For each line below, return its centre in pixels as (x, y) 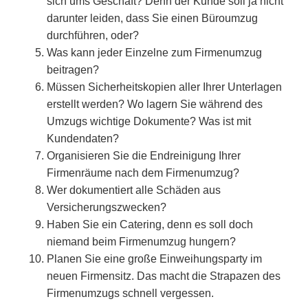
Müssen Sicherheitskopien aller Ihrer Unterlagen (164, 87)
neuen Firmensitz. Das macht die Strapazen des (164, 276)
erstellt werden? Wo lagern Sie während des (155, 104)
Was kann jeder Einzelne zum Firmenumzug (154, 52)
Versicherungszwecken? (107, 207)
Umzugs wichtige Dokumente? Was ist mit (149, 121)
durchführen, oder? (93, 35)
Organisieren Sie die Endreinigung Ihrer (144, 155)
